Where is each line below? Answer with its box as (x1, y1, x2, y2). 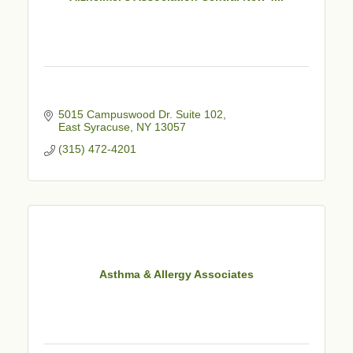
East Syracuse (58, 120, 130, 133)
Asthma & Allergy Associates (99, 268, 254, 281)
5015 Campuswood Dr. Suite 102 (58, 107, 223, 121)
